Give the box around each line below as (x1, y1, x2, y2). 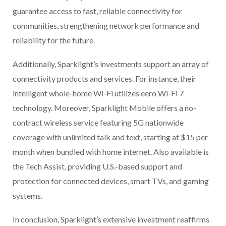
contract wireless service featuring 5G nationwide (13, 118, 184, 128)
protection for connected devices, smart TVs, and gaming (13, 176, 209, 186)
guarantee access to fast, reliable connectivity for (13, 6, 182, 16)
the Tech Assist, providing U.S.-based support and (13, 161, 182, 172)
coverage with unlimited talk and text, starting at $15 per (13, 132, 208, 142)
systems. (13, 191, 42, 201)
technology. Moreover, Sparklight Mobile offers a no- (13, 103, 196, 113)
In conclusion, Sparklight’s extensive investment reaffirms (13, 214, 209, 224)
